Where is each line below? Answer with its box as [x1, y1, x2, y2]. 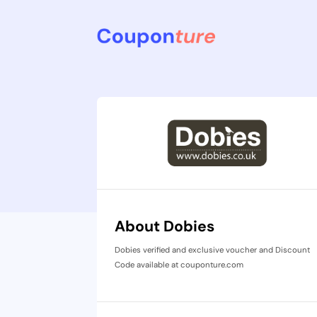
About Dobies [114, 217, 214, 236]
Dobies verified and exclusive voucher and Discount [114, 245, 310, 255]
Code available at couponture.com [114, 260, 243, 270]
